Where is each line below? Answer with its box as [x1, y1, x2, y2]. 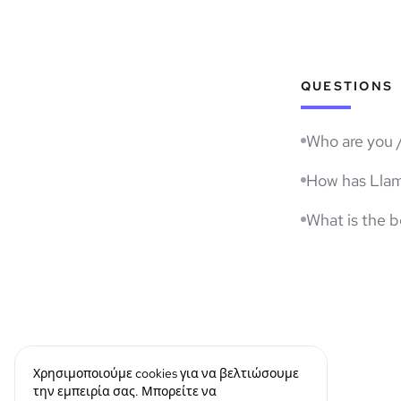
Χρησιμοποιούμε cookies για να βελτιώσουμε [33, 365, 299, 381]
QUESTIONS [301, 78, 394, 94]
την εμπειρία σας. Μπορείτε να [33, 383, 217, 399]
